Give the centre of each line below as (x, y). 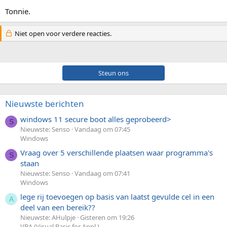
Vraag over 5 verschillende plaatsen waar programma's (117, 153)
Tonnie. (18, 11)
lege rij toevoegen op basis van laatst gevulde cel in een (117, 197)
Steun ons (113, 73)
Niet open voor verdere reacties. (62, 33)
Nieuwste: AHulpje (48, 218)
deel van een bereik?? (58, 207)
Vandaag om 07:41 (102, 174)
